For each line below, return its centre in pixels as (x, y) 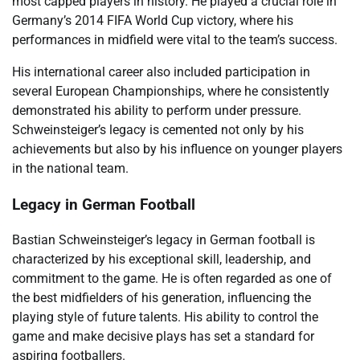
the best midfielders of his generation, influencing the (162, 298)
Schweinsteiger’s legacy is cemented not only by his (158, 129)
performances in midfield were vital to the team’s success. (175, 39)
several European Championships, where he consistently (171, 91)
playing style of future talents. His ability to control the (165, 317)
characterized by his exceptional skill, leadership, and (162, 260)
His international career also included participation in (161, 72)
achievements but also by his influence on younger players (177, 149)
